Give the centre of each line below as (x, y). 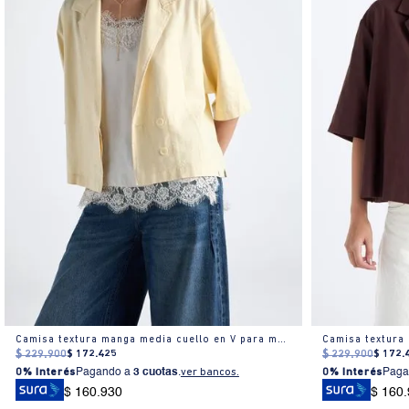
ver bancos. (210, 373)
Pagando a (104, 373)
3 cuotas (155, 373)
